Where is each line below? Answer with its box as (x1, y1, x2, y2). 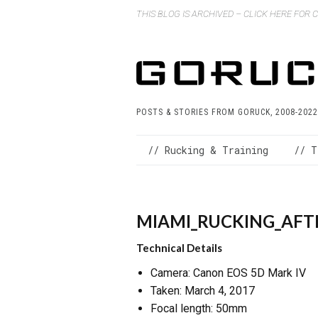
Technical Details (136, 241, 222, 255)
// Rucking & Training (148, 143, 268, 157)
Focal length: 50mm (150, 302, 247, 316)
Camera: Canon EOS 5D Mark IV (150, 266, 306, 280)
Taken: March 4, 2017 (150, 284, 255, 298)
